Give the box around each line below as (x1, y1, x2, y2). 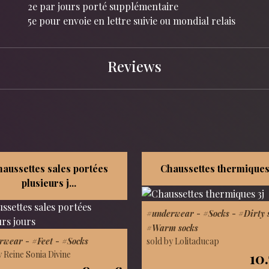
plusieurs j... (22, 177, 76, 189)
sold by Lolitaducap (147, 235, 219, 247)
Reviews (107, 56, 162, 76)
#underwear (147, 207, 194, 219)
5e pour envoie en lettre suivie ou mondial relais (28, 14, 235, 27)
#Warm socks (147, 222, 198, 234)
